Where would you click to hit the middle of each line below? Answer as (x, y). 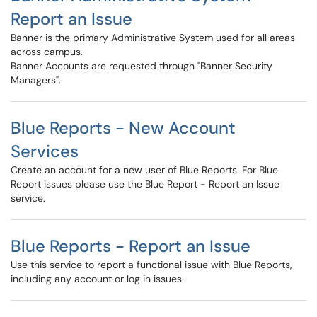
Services (45, 151)
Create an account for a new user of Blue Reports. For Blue (144, 170)
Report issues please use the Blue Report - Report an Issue (145, 184)
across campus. (47, 52)
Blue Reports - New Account (123, 128)
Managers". (36, 80)
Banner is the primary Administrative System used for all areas (153, 38)
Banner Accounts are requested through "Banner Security (142, 66)
